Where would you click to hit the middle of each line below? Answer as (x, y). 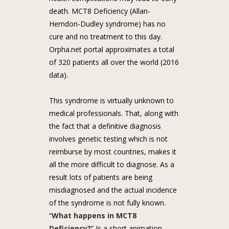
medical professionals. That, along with (113, 113)
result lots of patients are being (100, 177)
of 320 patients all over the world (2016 (114, 62)
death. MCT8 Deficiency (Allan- (99, 11)
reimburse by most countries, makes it (112, 151)
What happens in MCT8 (94, 215)
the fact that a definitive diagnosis (105, 126)
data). (58, 75)
